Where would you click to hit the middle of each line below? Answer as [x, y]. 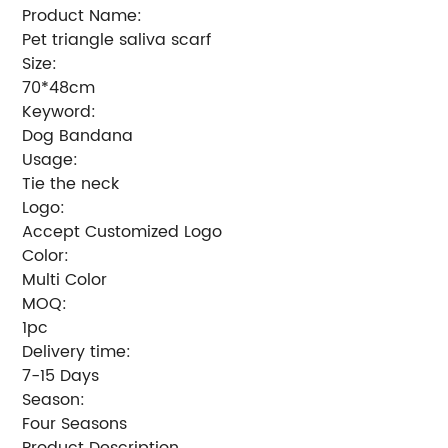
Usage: [50, 159]
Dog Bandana [78, 135]
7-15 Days [61, 375]
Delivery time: [77, 351]
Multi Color [65, 279]
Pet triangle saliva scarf [117, 39]
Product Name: [82, 15]
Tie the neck [71, 183]
